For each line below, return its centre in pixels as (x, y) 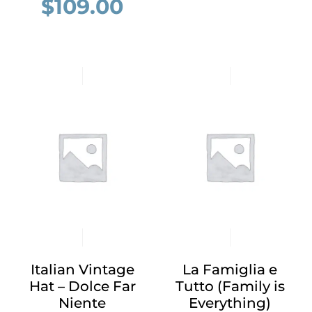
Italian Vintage (82, 270)
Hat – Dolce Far (82, 286)
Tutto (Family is (230, 286)
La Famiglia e (230, 270)
